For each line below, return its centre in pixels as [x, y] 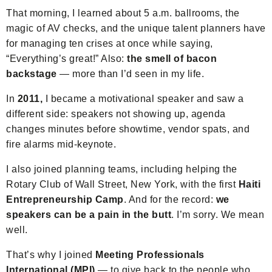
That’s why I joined [51, 254]
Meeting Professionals [150, 254]
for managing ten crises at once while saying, [110, 43]
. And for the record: [170, 199]
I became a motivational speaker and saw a [143, 98]
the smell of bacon [172, 58]
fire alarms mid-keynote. [61, 144]
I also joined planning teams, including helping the [122, 169]
